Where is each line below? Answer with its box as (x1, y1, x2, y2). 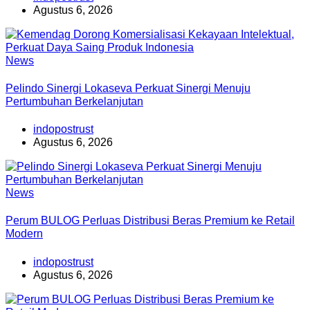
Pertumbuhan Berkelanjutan (6, 95, 143, 107)
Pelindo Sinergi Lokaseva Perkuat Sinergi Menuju (6, 82, 250, 94)
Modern (6, 228, 43, 240)
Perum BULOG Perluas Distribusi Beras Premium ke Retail (6, 215, 295, 227)
